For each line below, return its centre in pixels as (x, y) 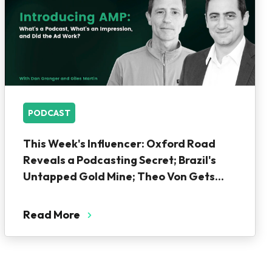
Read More (51, 215)
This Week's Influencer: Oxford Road (119, 144)
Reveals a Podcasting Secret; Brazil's (119, 160)
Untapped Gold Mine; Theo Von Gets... (123, 176)
